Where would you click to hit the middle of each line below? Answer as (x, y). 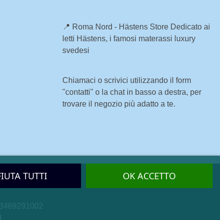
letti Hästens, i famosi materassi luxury (129, 38)
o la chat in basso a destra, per (147, 92)
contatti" (79, 92)
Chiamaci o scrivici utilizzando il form (127, 80)
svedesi (76, 50)
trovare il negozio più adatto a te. (119, 104)
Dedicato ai (190, 27)
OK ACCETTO (150, 176)
